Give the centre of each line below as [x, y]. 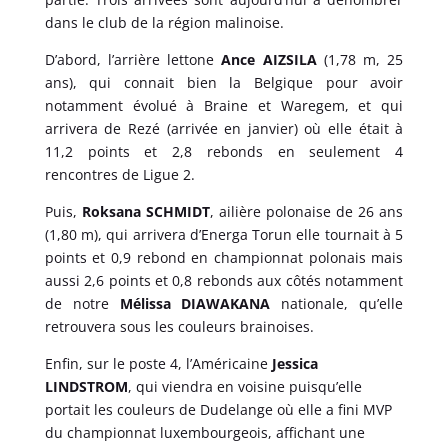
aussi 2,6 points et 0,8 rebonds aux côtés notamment [224, 280]
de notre [82, 303]
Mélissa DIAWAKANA [195, 303]
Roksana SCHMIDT [145, 211]
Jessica [294, 363]
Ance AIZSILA [269, 59]
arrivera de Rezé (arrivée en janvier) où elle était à [224, 128]
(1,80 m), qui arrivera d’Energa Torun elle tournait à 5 [224, 234]
